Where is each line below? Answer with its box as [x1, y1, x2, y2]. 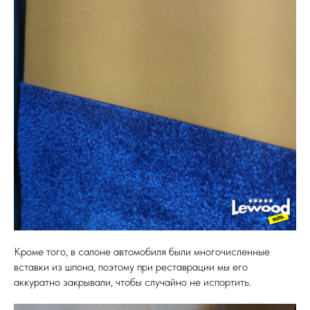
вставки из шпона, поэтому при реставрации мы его [14, 260, 248, 273]
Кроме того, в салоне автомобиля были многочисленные [14, 245, 270, 258]
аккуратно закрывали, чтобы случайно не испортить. [14, 275, 251, 289]
